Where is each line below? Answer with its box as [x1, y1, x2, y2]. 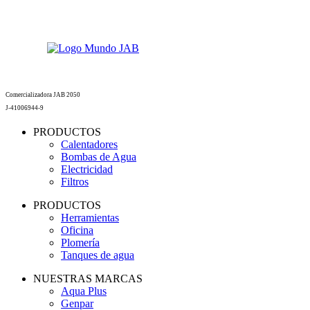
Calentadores [61, 138, 118, 150]
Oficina [61, 224, 93, 236]
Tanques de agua [61, 248, 134, 261]
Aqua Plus [61, 284, 107, 297]
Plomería [61, 236, 100, 248]
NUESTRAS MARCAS [33, 272, 143, 284]
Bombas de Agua [61, 150, 136, 163]
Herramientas [61, 211, 119, 224]
